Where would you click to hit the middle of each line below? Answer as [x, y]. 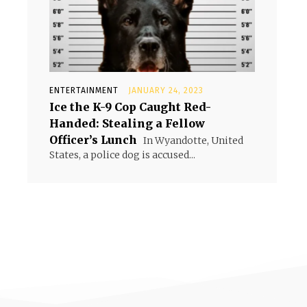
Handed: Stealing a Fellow [127, 123]
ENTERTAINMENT [84, 90]
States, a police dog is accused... [122, 155]
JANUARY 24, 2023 [166, 90]
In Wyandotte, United [192, 140]
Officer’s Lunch [93, 140]
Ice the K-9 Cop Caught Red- [130, 107]
